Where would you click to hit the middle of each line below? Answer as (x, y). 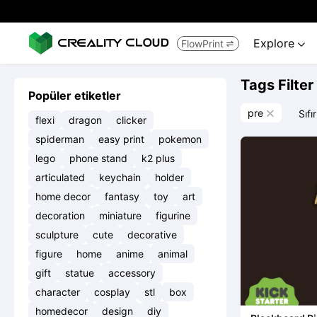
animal (173, 254)
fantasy (122, 196)
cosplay (112, 292)
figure (49, 254)
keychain (120, 177)
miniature (120, 215)
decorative (152, 235)
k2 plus (158, 158)
